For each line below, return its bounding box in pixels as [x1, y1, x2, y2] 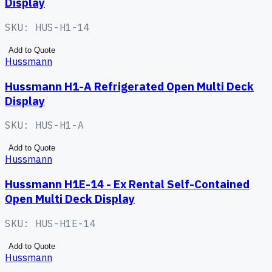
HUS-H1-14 [35, 21, 90, 34]
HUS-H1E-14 [35, 217, 96, 229]
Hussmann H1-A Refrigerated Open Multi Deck [5, 78, 254, 93]
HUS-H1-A [35, 119, 84, 132]
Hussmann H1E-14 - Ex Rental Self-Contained [5, 177, 250, 192]
